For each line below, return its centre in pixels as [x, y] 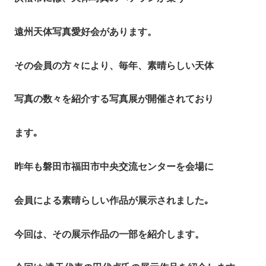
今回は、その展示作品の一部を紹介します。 [109, 234]
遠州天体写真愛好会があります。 [85, 31]
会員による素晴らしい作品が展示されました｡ [112, 200]
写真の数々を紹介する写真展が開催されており [114, 99]
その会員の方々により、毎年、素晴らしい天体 [114, 65]
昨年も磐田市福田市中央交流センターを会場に [114, 167]
